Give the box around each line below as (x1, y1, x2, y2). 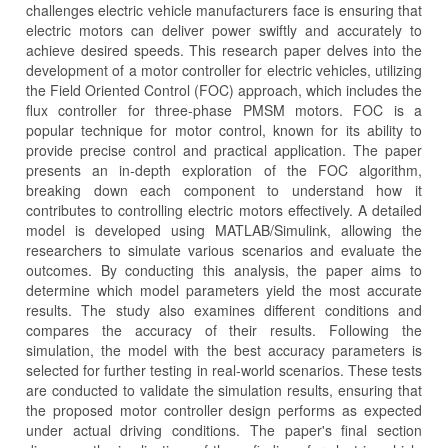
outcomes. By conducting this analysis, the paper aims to (26, 260, 422, 281)
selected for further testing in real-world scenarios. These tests (26, 360, 422, 381)
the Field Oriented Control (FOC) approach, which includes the (26, 80, 422, 101)
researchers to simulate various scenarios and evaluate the (26, 240, 422, 261)
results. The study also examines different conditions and (26, 300, 422, 321)
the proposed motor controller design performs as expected (26, 400, 422, 421)
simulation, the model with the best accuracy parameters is (26, 340, 422, 361)
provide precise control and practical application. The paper (26, 140, 422, 161)
